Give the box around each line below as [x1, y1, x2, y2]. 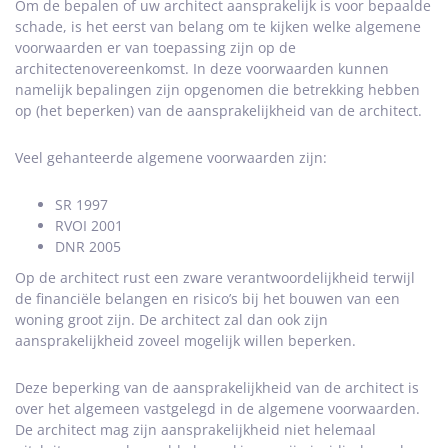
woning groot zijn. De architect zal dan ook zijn [15, 310, 328, 329]
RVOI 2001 [55, 216, 123, 235]
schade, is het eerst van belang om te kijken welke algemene [15, 17, 421, 36]
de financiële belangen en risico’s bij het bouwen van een [15, 289, 400, 308]
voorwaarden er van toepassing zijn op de [15, 38, 296, 57]
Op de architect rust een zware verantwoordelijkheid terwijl [15, 268, 415, 287]
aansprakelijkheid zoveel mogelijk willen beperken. [15, 331, 356, 350]
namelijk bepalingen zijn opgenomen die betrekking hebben [15, 80, 420, 99]
